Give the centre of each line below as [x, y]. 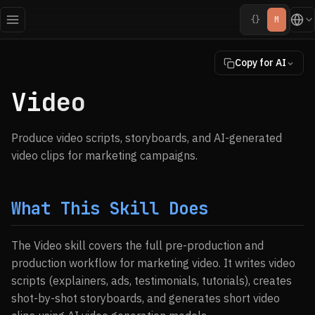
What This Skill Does [110, 208]
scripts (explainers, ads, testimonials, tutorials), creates [152, 281]
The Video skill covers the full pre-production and [137, 245]
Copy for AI [261, 63]
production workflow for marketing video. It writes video [153, 263]
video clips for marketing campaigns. [104, 155]
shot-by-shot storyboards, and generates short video [146, 298]
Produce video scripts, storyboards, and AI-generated [147, 138]
